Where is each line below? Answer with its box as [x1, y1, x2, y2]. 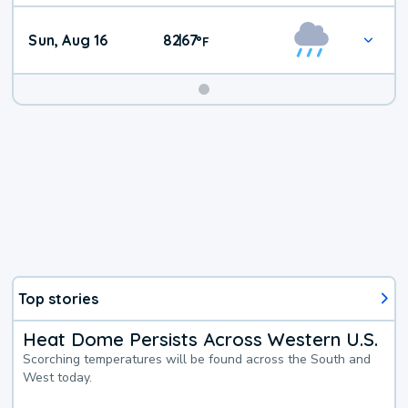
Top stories [18, 289, 99, 308]
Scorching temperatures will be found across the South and [23, 350, 372, 368]
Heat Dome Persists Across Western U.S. [23, 327, 379, 351]
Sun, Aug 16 [28, 31, 108, 50]
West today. [23, 368, 93, 386]
